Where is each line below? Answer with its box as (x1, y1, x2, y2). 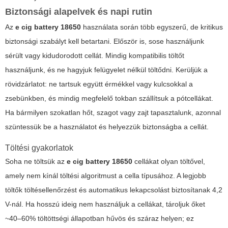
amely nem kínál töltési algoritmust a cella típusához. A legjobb (5, 172, 206, 180)
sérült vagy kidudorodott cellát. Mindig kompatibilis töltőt (5, 51, 184, 60)
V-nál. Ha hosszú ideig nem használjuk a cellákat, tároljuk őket (5, 200, 205, 209)
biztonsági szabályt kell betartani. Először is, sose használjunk (5, 37, 204, 46)
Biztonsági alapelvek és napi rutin (5, 7, 152, 17)
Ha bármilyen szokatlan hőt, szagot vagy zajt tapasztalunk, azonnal (5, 108, 221, 117)
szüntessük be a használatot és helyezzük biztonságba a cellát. (5, 123, 209, 131)
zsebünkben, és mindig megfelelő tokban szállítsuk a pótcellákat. (5, 94, 213, 103)
